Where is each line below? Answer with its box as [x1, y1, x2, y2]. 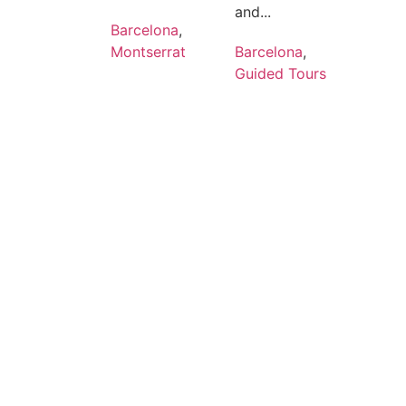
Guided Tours [234, 64, 326, 82]
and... [234, 3, 271, 21]
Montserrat [111, 43, 186, 61]
